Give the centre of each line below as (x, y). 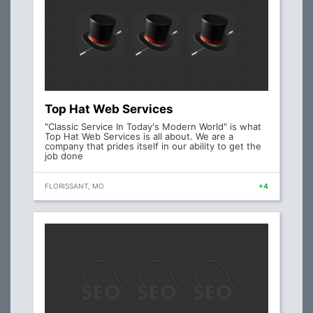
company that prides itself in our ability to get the (153, 146)
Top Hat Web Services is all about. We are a (139, 137)
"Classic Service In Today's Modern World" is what (153, 127)
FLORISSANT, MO (74, 186)
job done (64, 156)
